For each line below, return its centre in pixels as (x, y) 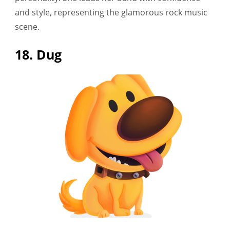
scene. (27, 27)
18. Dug (38, 54)
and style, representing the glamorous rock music (111, 13)
